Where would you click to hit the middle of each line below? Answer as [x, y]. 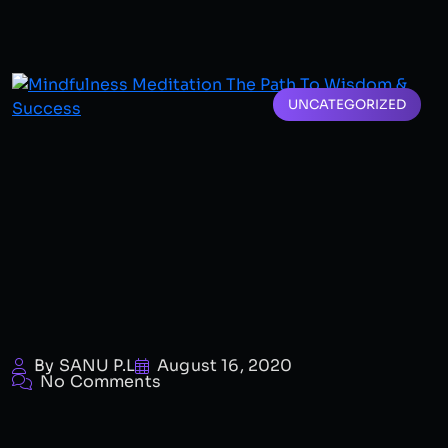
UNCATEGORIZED [347, 104]
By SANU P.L [84, 365]
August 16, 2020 [225, 365]
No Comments [100, 381]
